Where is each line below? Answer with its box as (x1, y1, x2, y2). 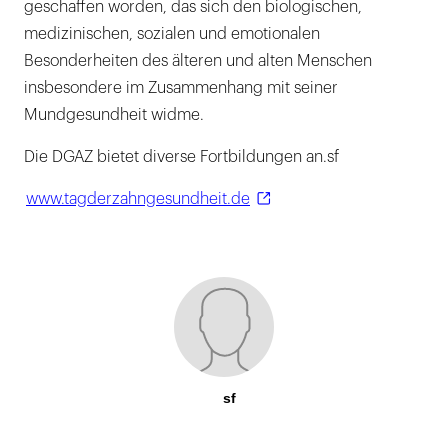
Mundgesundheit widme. (24, 107, 204, 124)
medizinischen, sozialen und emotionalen (24, 26, 320, 43)
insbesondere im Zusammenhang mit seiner (24, 80, 338, 97)
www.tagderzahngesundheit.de (26, 191, 250, 208)
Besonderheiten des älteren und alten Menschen (24, 53, 372, 70)
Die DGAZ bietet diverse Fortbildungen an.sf (24, 149, 339, 166)
